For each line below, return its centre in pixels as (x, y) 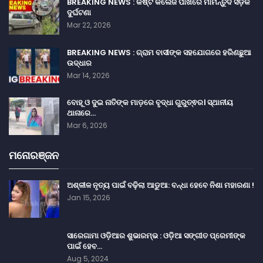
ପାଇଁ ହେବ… (85, 247)
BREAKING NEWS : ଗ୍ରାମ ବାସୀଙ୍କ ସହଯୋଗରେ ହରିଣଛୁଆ (159, 52)
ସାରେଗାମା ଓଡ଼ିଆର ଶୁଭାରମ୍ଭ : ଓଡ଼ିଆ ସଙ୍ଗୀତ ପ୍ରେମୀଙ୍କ (156, 236)
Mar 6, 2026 (87, 126)
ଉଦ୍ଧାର (79, 63)
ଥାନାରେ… (81, 113)
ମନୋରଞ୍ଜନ (34, 155)
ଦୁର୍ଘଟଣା (79, 12)
